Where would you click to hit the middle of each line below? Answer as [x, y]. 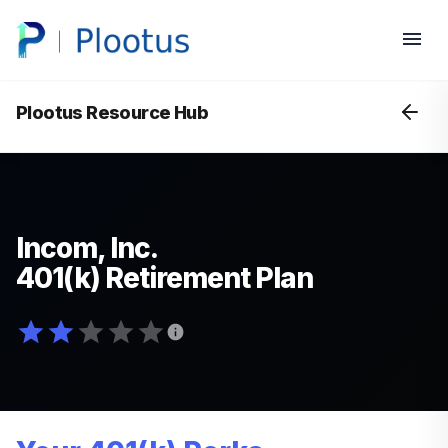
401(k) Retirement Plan [164, 278]
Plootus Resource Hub [112, 112]
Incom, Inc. [87, 248]
